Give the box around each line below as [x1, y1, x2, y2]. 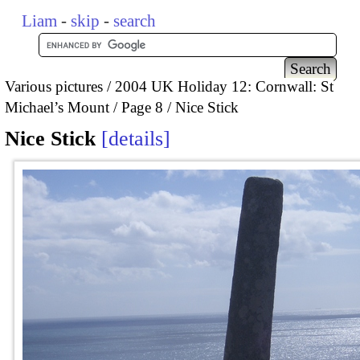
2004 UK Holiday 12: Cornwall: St [115, 77, 333, 95]
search [113, 11, 157, 31]
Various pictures [5, 77, 103, 95]
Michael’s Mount [5, 98, 109, 116]
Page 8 [121, 98, 163, 116]
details [108, 127, 163, 151]
